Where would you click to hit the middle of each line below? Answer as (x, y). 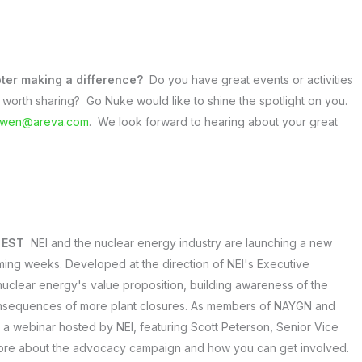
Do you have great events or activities (250, 80)
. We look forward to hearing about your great (213, 122)
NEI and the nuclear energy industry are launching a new (181, 242)
